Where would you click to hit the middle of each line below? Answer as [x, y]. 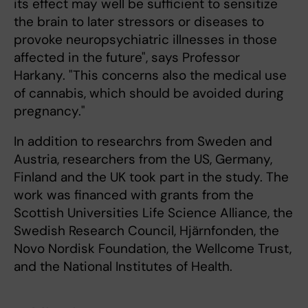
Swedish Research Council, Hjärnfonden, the [146, 231]
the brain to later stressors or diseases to [139, 22]
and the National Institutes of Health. [123, 266]
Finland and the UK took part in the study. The [151, 177]
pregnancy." [49, 111]
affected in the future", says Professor [127, 57]
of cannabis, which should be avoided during [149, 93]
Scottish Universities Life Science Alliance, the [153, 213]
